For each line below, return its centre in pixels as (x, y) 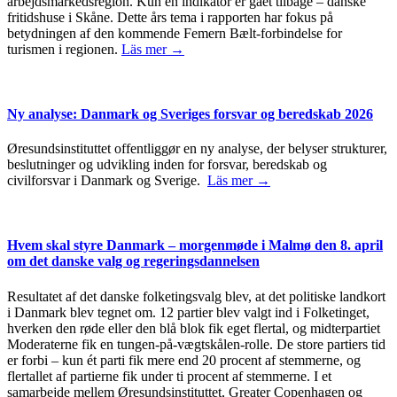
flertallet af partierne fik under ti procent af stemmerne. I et (169, 376)
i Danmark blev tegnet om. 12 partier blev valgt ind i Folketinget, (188, 312)
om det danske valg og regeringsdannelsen (133, 261)
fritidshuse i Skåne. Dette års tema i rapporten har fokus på (170, 17)
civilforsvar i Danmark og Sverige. (107, 181)
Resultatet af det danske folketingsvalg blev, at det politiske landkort (196, 296)
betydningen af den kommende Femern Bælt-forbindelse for (175, 33)
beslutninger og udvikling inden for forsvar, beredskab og (167, 165)
